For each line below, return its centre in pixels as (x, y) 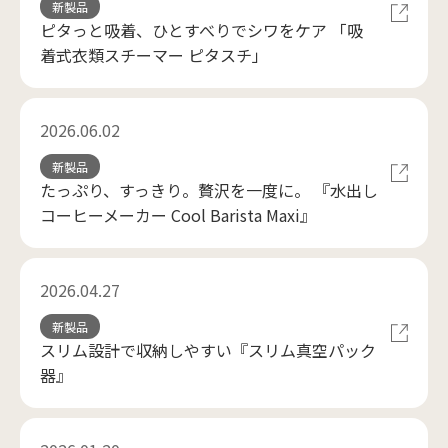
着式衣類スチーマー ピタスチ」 (154, 55)
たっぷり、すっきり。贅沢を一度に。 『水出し (209, 190)
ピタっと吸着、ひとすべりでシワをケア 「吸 (201, 30)
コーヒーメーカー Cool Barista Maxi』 (178, 215)
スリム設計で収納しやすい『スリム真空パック (208, 350)
